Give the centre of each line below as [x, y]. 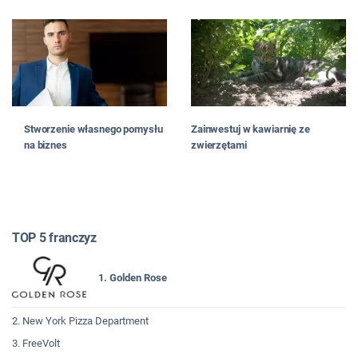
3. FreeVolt [36, 344]
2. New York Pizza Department [80, 321]
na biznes [46, 145]
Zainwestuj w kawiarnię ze [251, 129]
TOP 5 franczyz [54, 238]
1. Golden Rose [133, 277]
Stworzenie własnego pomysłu [93, 129]
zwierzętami [219, 145]
